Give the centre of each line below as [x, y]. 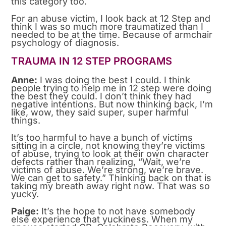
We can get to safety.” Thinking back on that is [111, 178]
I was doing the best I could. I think [114, 80]
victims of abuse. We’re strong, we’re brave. [107, 170]
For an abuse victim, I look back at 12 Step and [111, 19]
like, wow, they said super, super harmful [100, 112]
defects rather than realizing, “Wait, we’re [101, 162]
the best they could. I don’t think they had [101, 96]
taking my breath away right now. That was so [111, 186]
